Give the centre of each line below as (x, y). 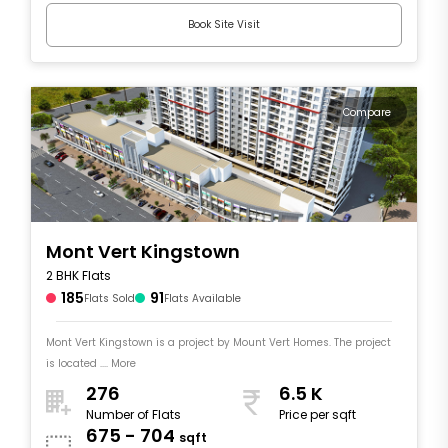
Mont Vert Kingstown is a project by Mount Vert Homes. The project (218, 342)
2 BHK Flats (78, 275)
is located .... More (91, 363)
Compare (367, 112)
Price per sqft (317, 415)
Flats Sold (109, 298)
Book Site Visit (224, 25)
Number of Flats (133, 415)
